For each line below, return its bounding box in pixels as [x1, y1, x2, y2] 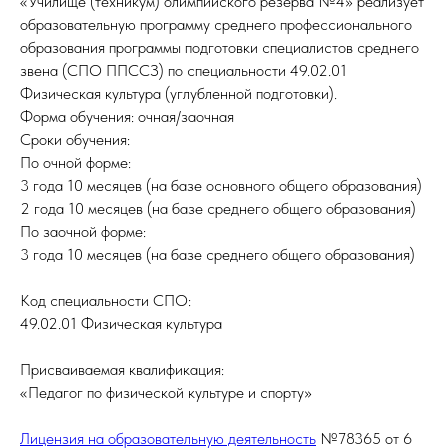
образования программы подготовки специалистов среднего [20, 38, 419, 57]
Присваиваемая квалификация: [20, 360, 224, 379]
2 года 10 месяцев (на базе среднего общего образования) [20, 199, 416, 218]
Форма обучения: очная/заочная [20, 107, 234, 126]
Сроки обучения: [20, 130, 130, 149]
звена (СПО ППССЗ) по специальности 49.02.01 [20, 61, 347, 80]
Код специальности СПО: [20, 291, 191, 310]
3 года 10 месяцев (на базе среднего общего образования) [20, 245, 415, 264]
